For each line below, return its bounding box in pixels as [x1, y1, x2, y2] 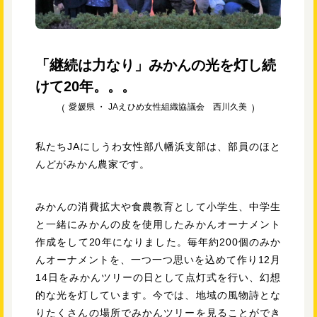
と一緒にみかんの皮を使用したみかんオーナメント [35, 218, 281, 230]
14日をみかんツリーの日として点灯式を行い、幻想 [35, 271, 281, 283]
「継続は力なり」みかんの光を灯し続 [35, 57, 276, 73]
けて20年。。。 [35, 78, 136, 94]
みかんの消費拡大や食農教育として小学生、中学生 [35, 200, 281, 212]
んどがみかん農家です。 [35, 158, 150, 170]
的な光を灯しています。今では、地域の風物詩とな [35, 289, 281, 301]
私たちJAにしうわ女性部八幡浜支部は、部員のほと [35, 140, 281, 152]
